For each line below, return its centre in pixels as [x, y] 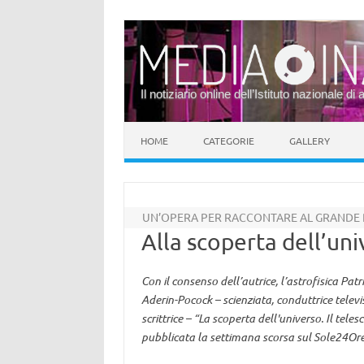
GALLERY [310, 141]
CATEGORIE [229, 141]
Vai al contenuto [167, 128]
